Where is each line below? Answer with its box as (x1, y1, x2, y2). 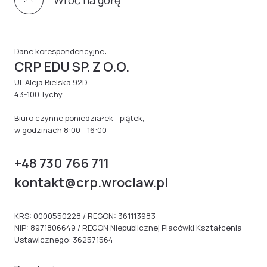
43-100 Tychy (14, 89, 63, 100)
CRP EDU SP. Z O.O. (14, 58, 129, 76)
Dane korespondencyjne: (14, 46, 107, 57)
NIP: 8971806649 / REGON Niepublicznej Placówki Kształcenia (14, 222, 242, 233)
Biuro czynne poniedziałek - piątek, (14, 113, 144, 123)
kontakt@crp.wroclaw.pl (14, 173, 168, 191)
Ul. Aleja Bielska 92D (14, 77, 87, 88)
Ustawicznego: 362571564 (14, 234, 113, 245)
